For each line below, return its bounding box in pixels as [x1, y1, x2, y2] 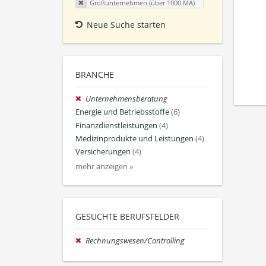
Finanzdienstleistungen [75, 120, 157, 131]
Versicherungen [75, 147, 131, 157]
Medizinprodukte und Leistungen [75, 133, 194, 144]
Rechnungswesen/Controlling [85, 236, 185, 246]
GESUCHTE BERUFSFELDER [75, 211, 179, 223]
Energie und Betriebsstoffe [75, 107, 169, 118]
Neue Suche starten [87, 19, 166, 31]
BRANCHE [75, 69, 114, 81]
